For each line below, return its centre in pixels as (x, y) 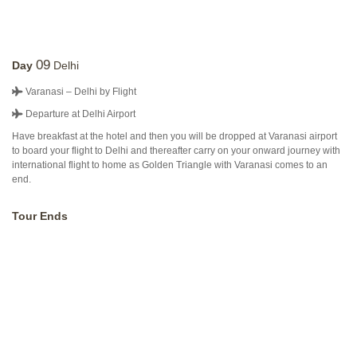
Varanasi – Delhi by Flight (80, 92)
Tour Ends (40, 216)
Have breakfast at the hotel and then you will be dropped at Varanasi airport (175, 136)
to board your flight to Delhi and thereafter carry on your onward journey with (176, 151)
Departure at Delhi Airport (79, 114)
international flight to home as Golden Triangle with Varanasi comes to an (170, 165)
